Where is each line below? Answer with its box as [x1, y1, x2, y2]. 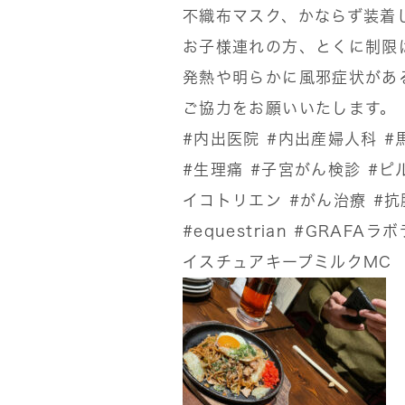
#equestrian [183, 223, 287, 239]
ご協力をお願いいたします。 [183, 100, 397, 116]
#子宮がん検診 [250, 162, 362, 177]
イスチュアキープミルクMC [183, 254, 392, 269]
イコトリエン [183, 193, 283, 208]
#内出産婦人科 [267, 131, 378, 146]
